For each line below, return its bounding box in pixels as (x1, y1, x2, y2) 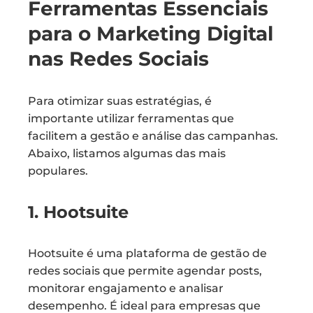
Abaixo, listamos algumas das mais (28, 147, 226, 160)
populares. (28, 164, 88, 177)
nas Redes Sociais (28, 47, 209, 71)
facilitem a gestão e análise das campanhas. (28, 129, 278, 143)
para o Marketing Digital (28, 22, 273, 45)
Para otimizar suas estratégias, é (28, 94, 212, 108)
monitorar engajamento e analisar (28, 282, 224, 295)
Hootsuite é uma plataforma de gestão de (28, 247, 267, 260)
